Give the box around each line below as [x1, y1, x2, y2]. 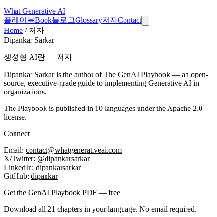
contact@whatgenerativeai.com [26, 146, 122, 154]
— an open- [170, 70, 208, 78]
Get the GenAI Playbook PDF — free [4, 188, 120, 197]
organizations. [4, 88, 46, 96]
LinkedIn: [4, 163, 36, 171]
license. [4, 113, 27, 121]
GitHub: [4, 172, 31, 180]
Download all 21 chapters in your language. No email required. [4, 205, 197, 213]
